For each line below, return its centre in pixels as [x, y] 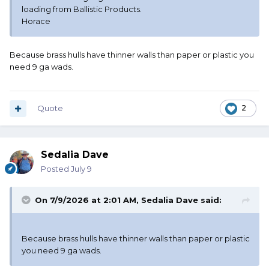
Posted [56, 169]
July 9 [81, 169]
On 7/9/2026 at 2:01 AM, [88, 200]
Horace [36, 21]
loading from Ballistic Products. [82, 9]
